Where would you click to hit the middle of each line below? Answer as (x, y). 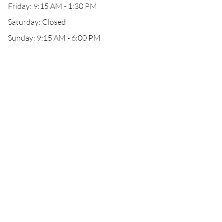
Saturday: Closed (37, 22)
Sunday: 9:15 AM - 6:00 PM (54, 38)
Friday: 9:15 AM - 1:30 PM (53, 6)
